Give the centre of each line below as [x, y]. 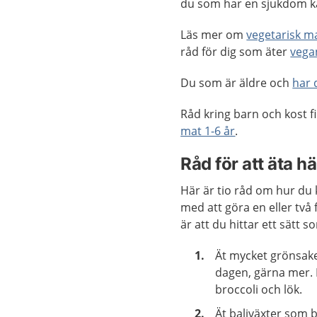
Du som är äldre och [237, 83]
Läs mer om [214, 35]
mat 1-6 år [208, 131]
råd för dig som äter [236, 52]
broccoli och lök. [259, 290]
